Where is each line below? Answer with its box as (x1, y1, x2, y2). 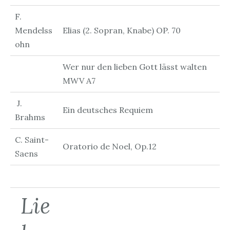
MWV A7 (62, 75, 95, 86)
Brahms (14, 111, 45, 122)
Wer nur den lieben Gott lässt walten (62, 61, 207, 72)
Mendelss (14, 25, 52, 35)
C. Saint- (14, 134, 49, 145)
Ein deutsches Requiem (62, 104, 153, 115)
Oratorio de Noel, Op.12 (62, 141, 157, 151)
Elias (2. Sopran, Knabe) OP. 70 (62, 25, 181, 35)
